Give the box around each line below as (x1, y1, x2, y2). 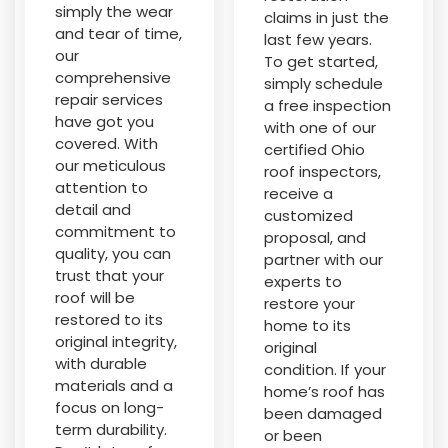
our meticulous (55, 155, 166, 176)
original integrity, (55, 331, 177, 352)
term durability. (55, 419, 167, 440)
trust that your (55, 265, 164, 286)
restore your (264, 293, 355, 314)
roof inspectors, (264, 161, 381, 182)
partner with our (264, 249, 383, 270)
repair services (55, 89, 163, 110)
